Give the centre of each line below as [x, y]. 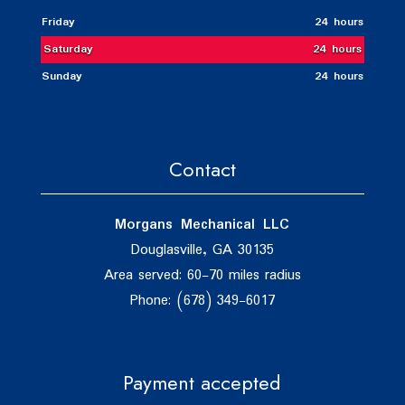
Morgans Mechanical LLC [202, 225]
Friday [58, 22]
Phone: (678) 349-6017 [202, 301]
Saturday [68, 49]
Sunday [61, 76]
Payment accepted [202, 383]
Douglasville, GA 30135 [202, 250]
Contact [202, 170]
